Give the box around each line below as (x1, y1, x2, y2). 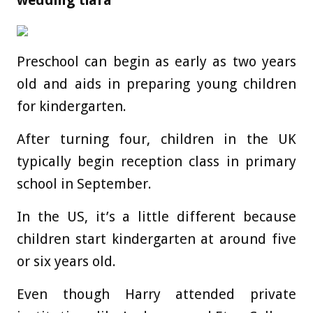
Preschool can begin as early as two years (17, 53, 296, 71)
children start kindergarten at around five (17, 231, 296, 248)
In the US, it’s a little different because (17, 208, 296, 226)
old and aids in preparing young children (17, 75, 296, 93)
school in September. (17, 175, 152, 193)
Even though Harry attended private (17, 286, 296, 303)
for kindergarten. (17, 98, 126, 115)
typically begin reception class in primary (17, 153, 296, 170)
